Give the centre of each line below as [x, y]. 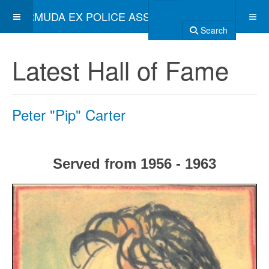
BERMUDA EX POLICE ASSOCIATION [107, 16]
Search [213, 30]
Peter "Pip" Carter [69, 114]
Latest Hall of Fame [120, 70]
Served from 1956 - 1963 [134, 164]
